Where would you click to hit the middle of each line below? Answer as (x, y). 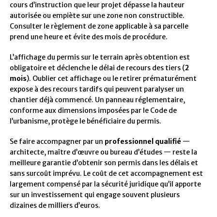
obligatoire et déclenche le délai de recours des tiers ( (97, 68)
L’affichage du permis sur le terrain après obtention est (100, 57)
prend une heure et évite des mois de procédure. (89, 37)
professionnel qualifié (143, 141)
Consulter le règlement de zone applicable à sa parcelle (99, 26)
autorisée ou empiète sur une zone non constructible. (97, 15)
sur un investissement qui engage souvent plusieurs (95, 194)
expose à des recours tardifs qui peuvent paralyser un (97, 89)
